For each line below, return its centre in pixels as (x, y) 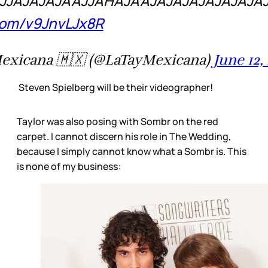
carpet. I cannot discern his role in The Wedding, (124, 136)
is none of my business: (69, 166)
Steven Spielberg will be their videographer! (115, 87)
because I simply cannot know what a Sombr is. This (132, 151)
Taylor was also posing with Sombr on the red (118, 121)
